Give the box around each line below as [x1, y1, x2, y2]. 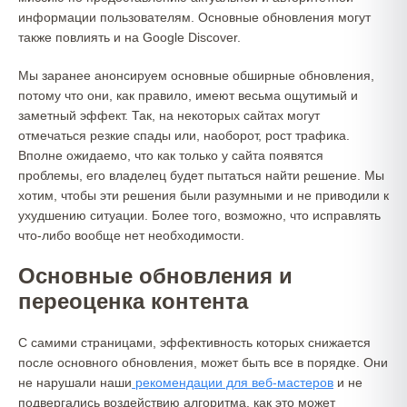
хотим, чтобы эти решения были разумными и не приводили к [18, 188, 389, 203]
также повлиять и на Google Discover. [18, 30, 241, 45]
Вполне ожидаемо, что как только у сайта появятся [18, 148, 323, 163]
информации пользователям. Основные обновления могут [18, 10, 371, 25]
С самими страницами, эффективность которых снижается [18, 335, 371, 350]
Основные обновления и [18, 263, 293, 288]
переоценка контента [18, 289, 248, 313]
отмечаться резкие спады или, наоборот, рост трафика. [18, 128, 350, 143]
